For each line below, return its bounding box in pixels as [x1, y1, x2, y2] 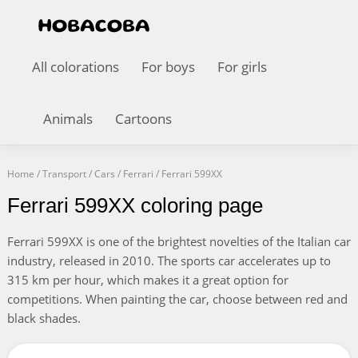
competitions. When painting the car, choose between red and [6, 291, 348, 307]
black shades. [6, 310, 81, 326]
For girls [217, 58, 267, 76]
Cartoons [115, 109, 172, 128]
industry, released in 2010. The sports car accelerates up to [6, 253, 331, 268]
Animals [43, 109, 93, 128]
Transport [42, 167, 86, 181]
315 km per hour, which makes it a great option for [6, 272, 288, 288]
